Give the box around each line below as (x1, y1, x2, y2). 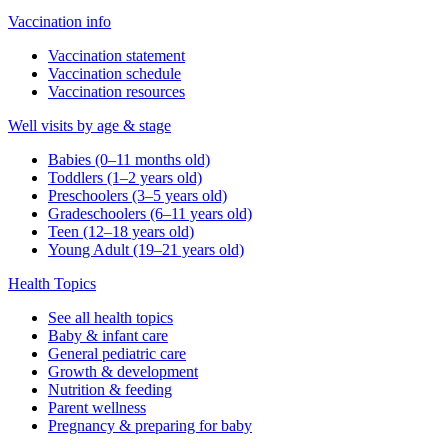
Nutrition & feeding (48, 381, 172, 399)
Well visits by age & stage (8, 117, 171, 135)
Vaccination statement (48, 47, 185, 65)
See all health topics (48, 309, 173, 327)
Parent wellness (48, 399, 146, 417)
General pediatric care (48, 345, 186, 363)
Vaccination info (8, 13, 111, 31)
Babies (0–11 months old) (48, 151, 210, 169)
